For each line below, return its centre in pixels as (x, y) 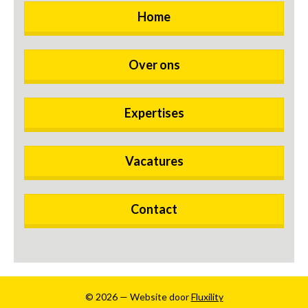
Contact (154, 209)
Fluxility (207, 297)
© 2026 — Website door (138, 297)
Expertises (154, 113)
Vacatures (154, 161)
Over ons (154, 65)
